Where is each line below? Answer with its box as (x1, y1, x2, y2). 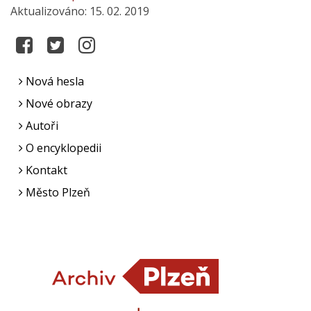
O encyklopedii (23, 140, 101, 155)
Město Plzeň (23, 185, 90, 200)
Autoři (23, 118, 58, 133)
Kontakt (23, 162, 67, 178)
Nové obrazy (23, 96, 92, 111)
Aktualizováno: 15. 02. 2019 (10, 3, 149, 19)
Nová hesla (23, 74, 84, 89)
